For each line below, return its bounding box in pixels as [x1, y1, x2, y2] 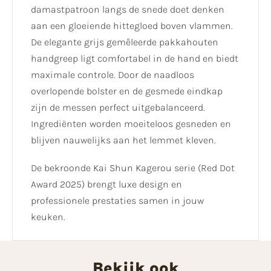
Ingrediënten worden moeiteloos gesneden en [31, 118, 231, 130]
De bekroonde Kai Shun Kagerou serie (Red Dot [31, 162, 235, 174]
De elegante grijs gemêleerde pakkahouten [31, 36, 218, 48]
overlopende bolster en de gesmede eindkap [31, 85, 223, 97]
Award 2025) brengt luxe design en [31, 178, 182, 191]
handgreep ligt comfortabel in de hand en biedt [31, 53, 238, 65]
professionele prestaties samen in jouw [31, 195, 204, 207]
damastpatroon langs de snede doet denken [31, 4, 224, 16]
